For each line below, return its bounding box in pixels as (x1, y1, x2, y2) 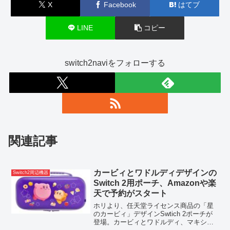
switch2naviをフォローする (65, 58, 165, 67)
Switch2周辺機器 (13, 169, 49, 175)
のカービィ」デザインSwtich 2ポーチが (93, 210, 213, 218)
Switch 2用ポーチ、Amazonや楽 (93, 178, 217, 187)
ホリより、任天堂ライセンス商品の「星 (93, 202, 214, 210)
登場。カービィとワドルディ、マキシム (93, 218, 214, 226)
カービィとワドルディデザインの (93, 168, 217, 177)
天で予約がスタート (93, 188, 168, 198)
